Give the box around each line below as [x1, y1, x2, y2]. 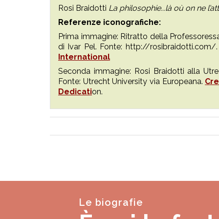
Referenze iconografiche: [58, 18, 161, 27]
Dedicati [58, 87, 92, 96]
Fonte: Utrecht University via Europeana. [58, 77, 205, 86]
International [58, 52, 110, 62]
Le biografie [79, 197, 144, 209]
